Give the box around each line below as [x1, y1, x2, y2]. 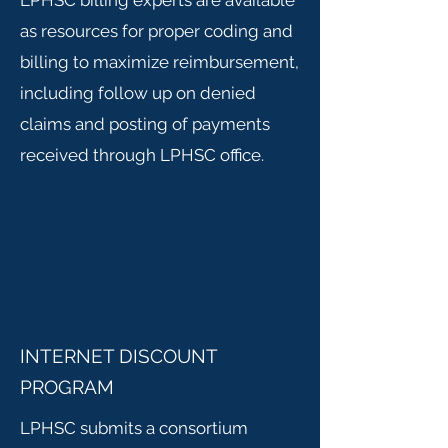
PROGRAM [20, 376, 114, 398]
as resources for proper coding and [20, 21, 293, 41]
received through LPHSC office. [20, 145, 264, 165]
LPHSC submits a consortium [20, 418, 248, 438]
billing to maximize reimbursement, [20, 52, 299, 72]
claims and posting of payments [20, 114, 270, 134]
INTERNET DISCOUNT [20, 345, 217, 367]
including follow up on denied [20, 83, 256, 103]
